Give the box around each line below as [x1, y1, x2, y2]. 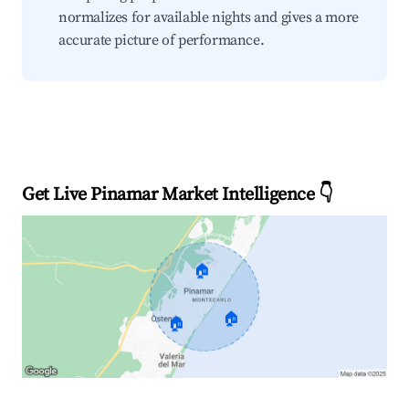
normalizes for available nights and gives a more [58, 8, 359, 26]
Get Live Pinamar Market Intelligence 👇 [22, 184, 333, 206]
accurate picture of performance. [58, 31, 265, 49]
